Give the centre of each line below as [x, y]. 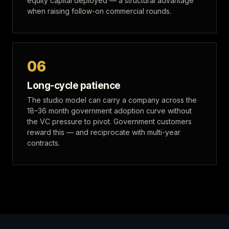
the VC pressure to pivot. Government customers [109, 121]
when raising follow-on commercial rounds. [99, 11]
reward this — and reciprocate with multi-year [104, 132]
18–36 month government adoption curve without [109, 111]
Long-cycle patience [74, 86]
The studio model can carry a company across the [112, 100]
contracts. [43, 143]
